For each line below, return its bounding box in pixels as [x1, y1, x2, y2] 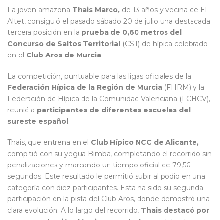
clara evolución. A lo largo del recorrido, [7, 205, 141, 215]
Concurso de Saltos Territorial [7, 39, 120, 48]
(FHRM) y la [162, 82, 204, 92]
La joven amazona [7, 5, 72, 14]
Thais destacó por [141, 205, 209, 215]
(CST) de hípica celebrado [120, 39, 208, 48]
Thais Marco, [72, 5, 120, 14]
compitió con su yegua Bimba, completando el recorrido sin [7, 149, 212, 158]
